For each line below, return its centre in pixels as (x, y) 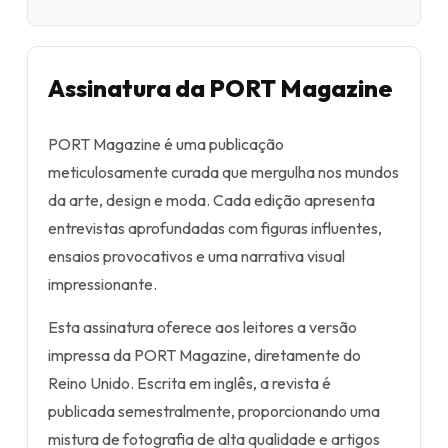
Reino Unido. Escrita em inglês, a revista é (189, 383)
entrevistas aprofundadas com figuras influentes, (215, 228)
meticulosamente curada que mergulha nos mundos (223, 172)
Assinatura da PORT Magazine (220, 88)
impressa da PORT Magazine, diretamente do (204, 355)
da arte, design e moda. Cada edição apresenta (211, 200)
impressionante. (102, 284)
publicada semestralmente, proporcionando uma (214, 411)
